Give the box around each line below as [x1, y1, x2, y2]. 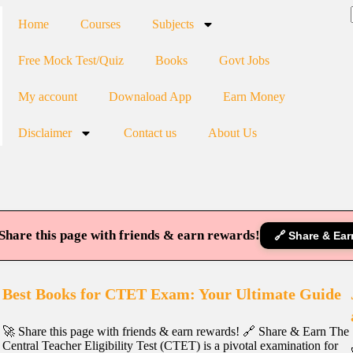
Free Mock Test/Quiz [17, 54, 124, 67]
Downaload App [108, 90, 191, 103]
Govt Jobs [218, 54, 269, 67]
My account [17, 90, 77, 103]
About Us [207, 126, 257, 139]
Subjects [151, 17, 194, 31]
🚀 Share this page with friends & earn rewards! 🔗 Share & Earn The [2, 325, 349, 338]
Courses [80, 17, 121, 31]
